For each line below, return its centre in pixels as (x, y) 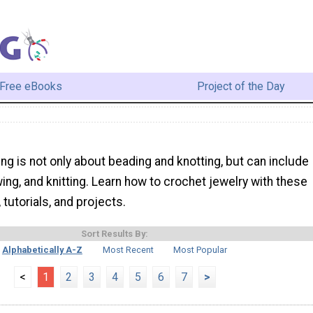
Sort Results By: (115, 234)
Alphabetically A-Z (42, 250)
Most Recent (128, 250)
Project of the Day (241, 86)
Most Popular (201, 250)
